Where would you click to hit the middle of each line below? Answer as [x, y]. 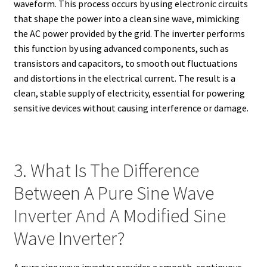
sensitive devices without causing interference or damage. [131, 108]
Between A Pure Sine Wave [114, 193]
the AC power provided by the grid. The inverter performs [129, 33]
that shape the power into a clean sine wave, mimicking [126, 18]
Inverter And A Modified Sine [119, 215]
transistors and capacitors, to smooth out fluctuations [125, 63]
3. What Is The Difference [106, 170]
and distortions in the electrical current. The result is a [124, 78]
